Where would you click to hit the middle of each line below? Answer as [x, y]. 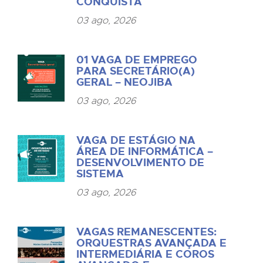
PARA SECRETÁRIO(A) [136, 71]
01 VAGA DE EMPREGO [137, 60]
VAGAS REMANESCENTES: [147, 232]
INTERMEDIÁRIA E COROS [146, 254]
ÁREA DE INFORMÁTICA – [145, 151]
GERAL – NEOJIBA [125, 82]
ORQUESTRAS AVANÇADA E [152, 243]
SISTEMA [100, 173]
